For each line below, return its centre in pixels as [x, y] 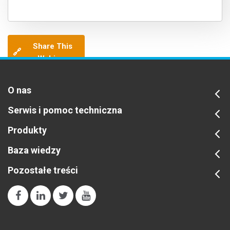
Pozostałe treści [43, 170]
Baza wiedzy [34, 150]
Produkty [27, 130]
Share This [52, 46]
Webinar [52, 59]
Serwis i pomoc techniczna [65, 110]
